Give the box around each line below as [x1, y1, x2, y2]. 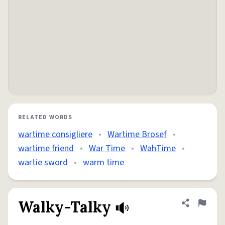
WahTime [140, 142, 176, 155]
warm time [83, 156, 124, 169]
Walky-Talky [18, 197, 111, 216]
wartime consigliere [18, 128, 92, 141]
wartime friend [18, 142, 74, 155]
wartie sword [18, 156, 68, 169]
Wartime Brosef [107, 128, 167, 141]
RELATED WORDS [18, 113, 73, 122]
